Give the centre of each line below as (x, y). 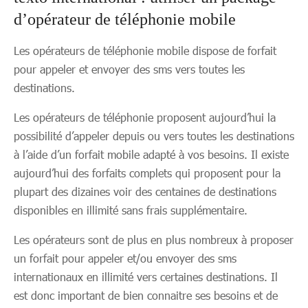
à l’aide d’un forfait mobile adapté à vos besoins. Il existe (151, 154)
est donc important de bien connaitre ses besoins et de (146, 295)
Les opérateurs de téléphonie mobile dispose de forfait (145, 51)
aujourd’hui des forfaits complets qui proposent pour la (147, 173)
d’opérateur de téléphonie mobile (125, 19)
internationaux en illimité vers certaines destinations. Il (146, 277)
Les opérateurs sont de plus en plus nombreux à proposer (154, 240)
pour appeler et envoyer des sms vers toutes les (129, 69)
